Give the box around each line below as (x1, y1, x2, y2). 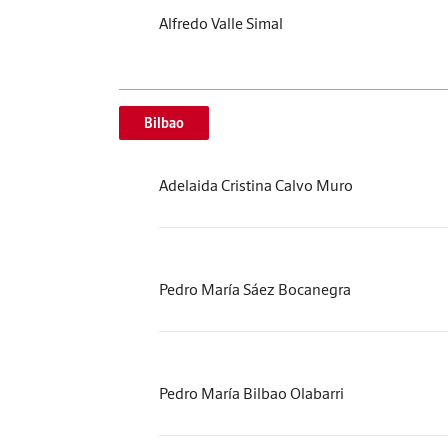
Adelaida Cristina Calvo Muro (159, 175, 353, 195)
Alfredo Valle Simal (159, 13, 283, 33)
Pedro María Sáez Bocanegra (159, 279, 351, 299)
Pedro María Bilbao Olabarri (159, 383, 344, 403)
